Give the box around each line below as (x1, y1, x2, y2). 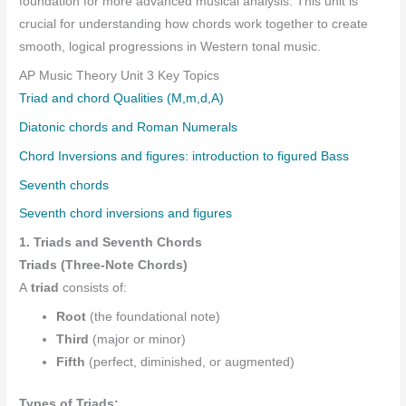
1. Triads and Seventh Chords (19, 236, 203, 250)
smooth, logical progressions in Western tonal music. (19, 40, 322, 54)
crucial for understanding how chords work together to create (19, 17, 369, 32)
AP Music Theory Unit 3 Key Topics (19, 69, 220, 83)
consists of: (59, 281, 128, 295)
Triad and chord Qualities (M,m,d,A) (19, 92, 225, 106)
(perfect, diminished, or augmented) (85, 355, 295, 370)
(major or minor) (89, 333, 187, 347)
